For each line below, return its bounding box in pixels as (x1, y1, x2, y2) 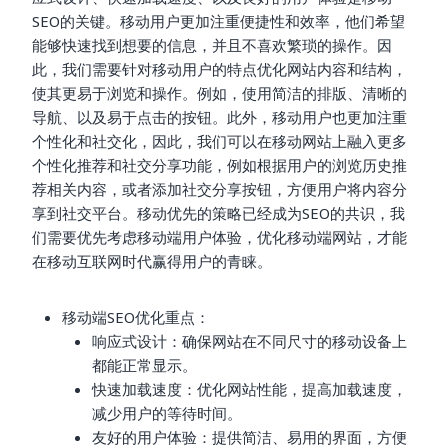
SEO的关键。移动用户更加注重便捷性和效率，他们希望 (32, 10, 405, 31)
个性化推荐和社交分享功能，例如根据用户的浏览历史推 (32, 154, 407, 175)
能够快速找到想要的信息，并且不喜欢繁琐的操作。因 (32, 34, 392, 55)
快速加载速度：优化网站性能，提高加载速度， (92, 378, 407, 399)
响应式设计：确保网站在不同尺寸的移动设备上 (92, 330, 407, 351)
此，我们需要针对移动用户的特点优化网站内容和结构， (32, 58, 407, 79)
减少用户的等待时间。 (92, 402, 242, 423)
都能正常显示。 (92, 354, 197, 375)
